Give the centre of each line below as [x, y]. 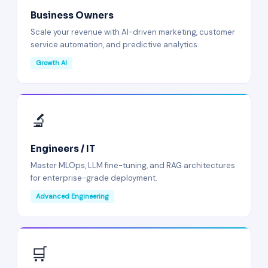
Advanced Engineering [72, 196]
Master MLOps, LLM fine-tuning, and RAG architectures [133, 165]
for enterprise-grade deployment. [94, 178]
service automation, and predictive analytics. [115, 45]
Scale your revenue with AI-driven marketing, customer [133, 32]
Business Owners [72, 15]
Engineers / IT [63, 149]
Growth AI [51, 63]
